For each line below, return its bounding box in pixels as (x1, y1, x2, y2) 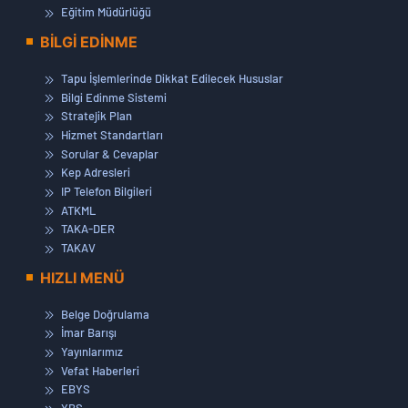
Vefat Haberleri (58, 362, 139, 378)
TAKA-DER (58, 221, 115, 237)
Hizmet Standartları (58, 127, 163, 142)
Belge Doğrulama (58, 306, 149, 321)
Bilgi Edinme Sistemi (58, 89, 167, 105)
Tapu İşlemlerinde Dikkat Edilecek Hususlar (58, 70, 283, 86)
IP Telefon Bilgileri (58, 183, 152, 199)
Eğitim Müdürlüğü (58, 5, 151, 20)
